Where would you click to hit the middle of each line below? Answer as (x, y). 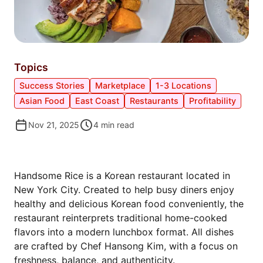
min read (118, 125)
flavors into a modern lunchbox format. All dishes (124, 232)
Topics (31, 68)
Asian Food (42, 101)
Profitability (213, 101)
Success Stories (52, 86)
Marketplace (120, 86)
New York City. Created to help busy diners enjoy (124, 190)
